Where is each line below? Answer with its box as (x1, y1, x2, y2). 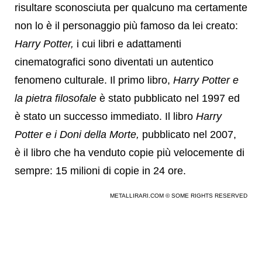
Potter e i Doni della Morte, (15, 129, 139, 140)
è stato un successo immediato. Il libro (15, 111, 196, 122)
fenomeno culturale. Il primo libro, (15, 74, 173, 86)
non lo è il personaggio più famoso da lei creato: (15, 20, 238, 32)
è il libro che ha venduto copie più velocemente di (15, 147, 244, 158)
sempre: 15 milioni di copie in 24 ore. (15, 165, 186, 177)
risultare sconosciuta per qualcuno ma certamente (15, 2, 247, 13)
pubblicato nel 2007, (139, 129, 236, 140)
